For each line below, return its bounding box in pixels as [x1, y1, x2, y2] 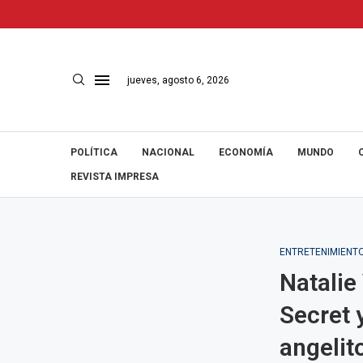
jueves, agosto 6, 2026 [127, 74, 229, 86]
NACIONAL [142, 147, 194, 158]
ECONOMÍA [219, 147, 273, 158]
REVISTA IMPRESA [70, 171, 159, 182]
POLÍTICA [70, 147, 117, 158]
